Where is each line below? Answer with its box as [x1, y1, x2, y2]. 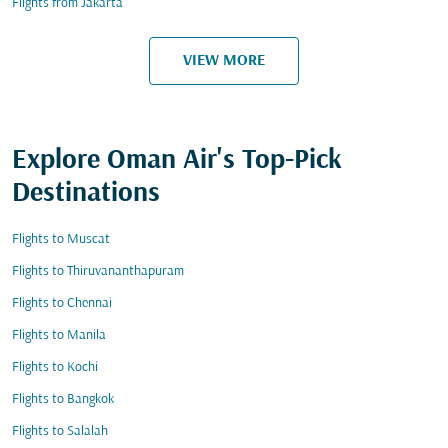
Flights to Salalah [12, 424, 108, 439]
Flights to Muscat [12, 232, 110, 247]
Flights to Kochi [12, 360, 98, 375]
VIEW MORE [183, 52, 265, 69]
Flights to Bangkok [12, 392, 114, 407]
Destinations [12, 179, 160, 209]
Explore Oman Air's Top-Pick [12, 146, 342, 176]
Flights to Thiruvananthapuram [12, 264, 184, 279]
